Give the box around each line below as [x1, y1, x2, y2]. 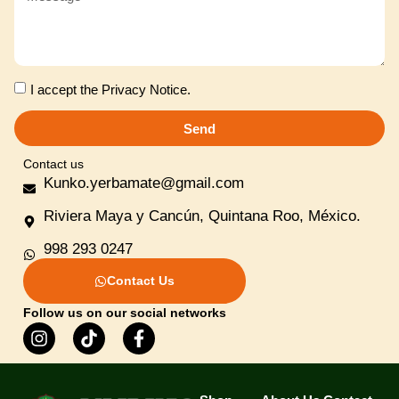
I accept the [30, 82, 102, 98]
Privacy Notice [102, 82, 187, 98]
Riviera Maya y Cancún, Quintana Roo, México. [43, 208, 361, 225]
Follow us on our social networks [23, 305, 226, 321]
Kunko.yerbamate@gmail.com [43, 175, 244, 192]
